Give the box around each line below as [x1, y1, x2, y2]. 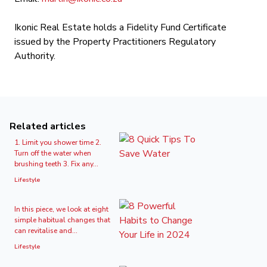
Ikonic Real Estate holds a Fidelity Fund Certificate [14, 21, 226, 34]
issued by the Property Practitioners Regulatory [14, 35, 216, 48]
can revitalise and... [14, 226, 77, 235]
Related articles [10, 120, 86, 133]
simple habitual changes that [14, 215, 110, 225]
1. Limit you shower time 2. [14, 138, 101, 147]
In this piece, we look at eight [14, 204, 108, 214]
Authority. [14, 49, 58, 63]
